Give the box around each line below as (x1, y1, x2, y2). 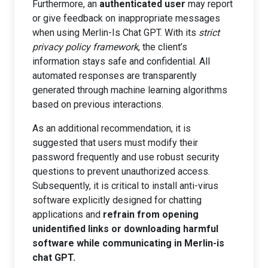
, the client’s (138, 41, 187, 53)
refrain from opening (103, 209, 199, 220)
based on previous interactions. (32, 99, 163, 110)
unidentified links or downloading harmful (32, 223, 218, 234)
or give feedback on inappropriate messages (32, 13, 220, 24)
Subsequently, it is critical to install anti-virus (32, 180, 218, 191)
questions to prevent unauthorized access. (32, 166, 210, 177)
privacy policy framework (32, 41, 138, 53)
